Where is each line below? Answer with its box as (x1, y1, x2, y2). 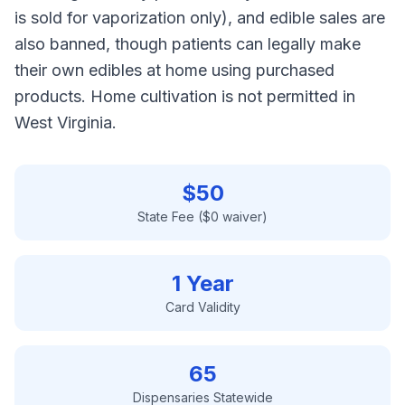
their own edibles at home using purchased (14, 61, 334, 80)
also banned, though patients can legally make (14, 34, 361, 53)
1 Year (171, 270, 234, 297)
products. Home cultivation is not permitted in (14, 87, 355, 106)
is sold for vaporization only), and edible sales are (14, 8, 385, 27)
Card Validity (165, 299, 240, 315)
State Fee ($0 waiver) (137, 209, 268, 224)
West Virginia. (14, 113, 117, 132)
